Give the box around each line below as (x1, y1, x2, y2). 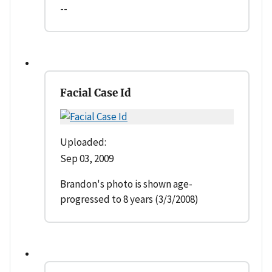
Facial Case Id (60, 86, 131, 100)
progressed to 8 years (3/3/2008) (60, 192, 199, 206)
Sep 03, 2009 (60, 151, 114, 165)
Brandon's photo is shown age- (60, 177, 192, 191)
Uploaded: (60, 135, 106, 149)
